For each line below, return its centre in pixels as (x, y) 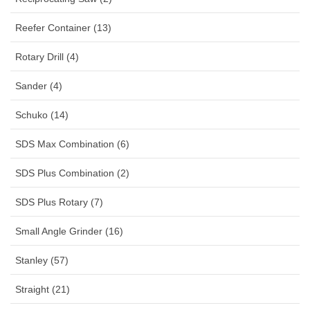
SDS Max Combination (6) (72, 144)
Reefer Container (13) (63, 28)
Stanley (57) (42, 261)
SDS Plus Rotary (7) (59, 202)
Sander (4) (39, 86)
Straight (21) (43, 290)
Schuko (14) (42, 115)
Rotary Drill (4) (47, 57)
